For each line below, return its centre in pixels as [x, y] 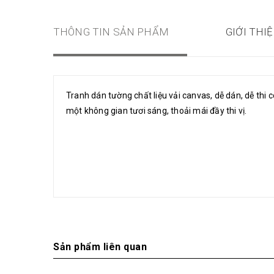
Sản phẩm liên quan [100, 247]
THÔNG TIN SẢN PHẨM [111, 32]
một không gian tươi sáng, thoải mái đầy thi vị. [157, 111]
